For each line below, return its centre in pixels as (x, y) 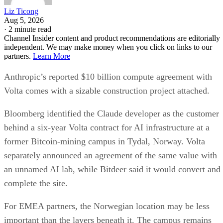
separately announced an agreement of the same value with (111, 155)
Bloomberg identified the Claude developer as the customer (111, 113)
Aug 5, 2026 (24, 20)
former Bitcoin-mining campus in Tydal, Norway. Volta (105, 141)
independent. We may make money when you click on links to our (108, 47)
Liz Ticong (21, 11)
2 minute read (30, 29)
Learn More (52, 56)
